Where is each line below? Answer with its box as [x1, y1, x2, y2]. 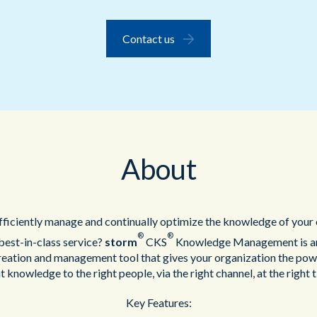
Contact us [122, 31, 175, 45]
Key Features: [125, 296, 192, 310]
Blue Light [52, 46, 98, 58]
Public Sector [52, 8, 112, 20]
